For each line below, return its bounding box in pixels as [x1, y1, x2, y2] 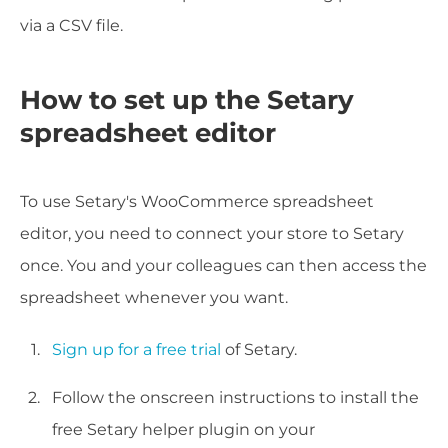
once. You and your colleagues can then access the [20, 255, 427, 275]
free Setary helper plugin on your [52, 419, 315, 439]
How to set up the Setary [20, 83, 354, 116]
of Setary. [221, 339, 297, 359]
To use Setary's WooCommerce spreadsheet [20, 191, 374, 211]
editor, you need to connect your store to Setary [20, 223, 404, 243]
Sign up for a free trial [52, 339, 221, 359]
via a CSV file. [20, 16, 123, 36]
